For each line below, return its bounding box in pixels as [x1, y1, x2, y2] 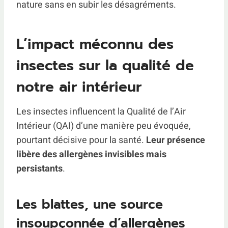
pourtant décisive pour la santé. [16, 133, 146, 148]
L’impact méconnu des [16, 33, 174, 55]
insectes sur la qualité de [16, 54, 194, 77]
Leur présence [146, 133, 205, 148]
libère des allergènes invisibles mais [16, 148, 166, 162]
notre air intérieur [16, 76, 141, 98]
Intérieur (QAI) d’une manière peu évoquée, [16, 119, 191, 133]
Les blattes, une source [16, 194, 163, 214]
